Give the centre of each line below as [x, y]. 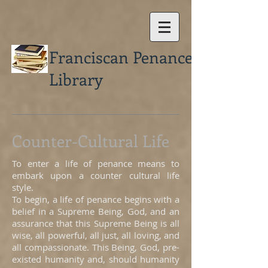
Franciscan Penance [121, 57]
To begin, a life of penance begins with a [96, 199]
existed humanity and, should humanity [96, 259]
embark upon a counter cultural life [96, 175]
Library [76, 79]
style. [23, 187]
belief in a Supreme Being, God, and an [96, 211]
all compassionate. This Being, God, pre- [96, 247]
